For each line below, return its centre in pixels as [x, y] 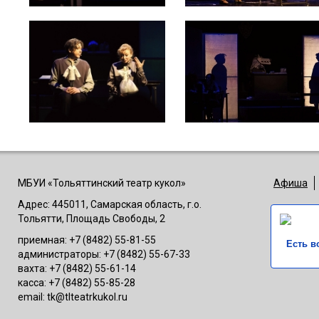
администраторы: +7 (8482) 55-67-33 [104, 255]
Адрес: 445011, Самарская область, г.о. [110, 205]
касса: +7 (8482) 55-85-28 [77, 283]
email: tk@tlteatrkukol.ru [73, 297]
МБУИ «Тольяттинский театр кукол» [102, 183]
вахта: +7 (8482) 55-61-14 [77, 269]
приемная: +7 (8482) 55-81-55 [87, 240]
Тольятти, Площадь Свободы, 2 [91, 219]
